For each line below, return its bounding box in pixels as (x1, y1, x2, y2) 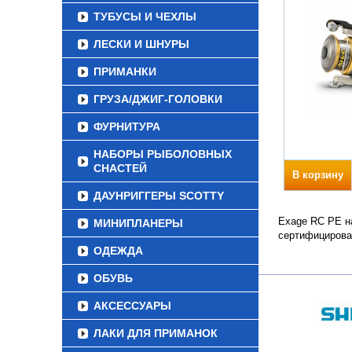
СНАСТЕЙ (93, 162, 147, 174)
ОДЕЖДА (93, 244, 143, 257)
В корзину (292, 169, 343, 181)
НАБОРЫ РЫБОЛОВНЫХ (93, 148, 232, 160)
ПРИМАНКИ (93, 65, 156, 78)
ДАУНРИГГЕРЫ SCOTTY (93, 189, 224, 202)
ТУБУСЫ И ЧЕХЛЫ (93, 10, 196, 23)
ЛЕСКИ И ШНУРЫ (93, 38, 189, 50)
